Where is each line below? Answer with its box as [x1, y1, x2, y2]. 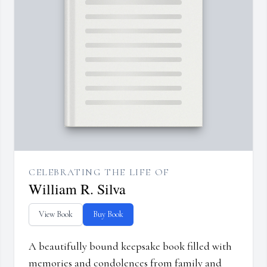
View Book [39, 209, 73, 220]
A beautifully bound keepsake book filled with [29, 240, 232, 253]
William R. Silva [29, 179, 126, 199]
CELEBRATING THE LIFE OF [29, 166, 170, 179]
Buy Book [93, 209, 123, 220]
